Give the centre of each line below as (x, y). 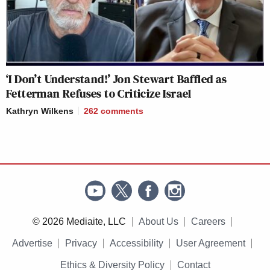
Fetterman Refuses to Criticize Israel (99, 94)
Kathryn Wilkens (40, 111)
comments (122, 111)
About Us (158, 222)
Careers (208, 222)
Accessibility (137, 243)
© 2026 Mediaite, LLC (79, 222)
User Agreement (211, 243)
